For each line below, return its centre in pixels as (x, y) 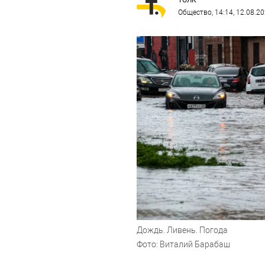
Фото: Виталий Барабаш (183, 245)
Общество (195, 12)
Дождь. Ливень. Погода (182, 230)
